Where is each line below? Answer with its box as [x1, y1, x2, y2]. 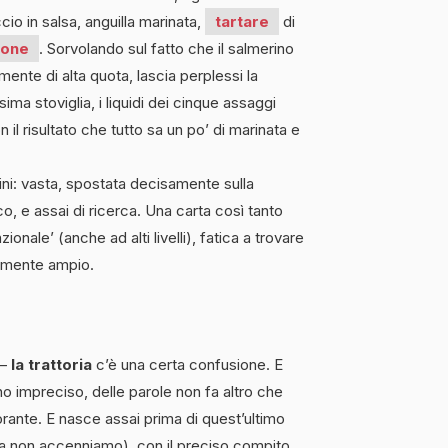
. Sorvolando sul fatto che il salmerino [39, 38, 294, 58]
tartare [215, 11, 269, 31]
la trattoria [11, 354, 92, 374]
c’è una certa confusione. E [92, 354, 283, 374]
